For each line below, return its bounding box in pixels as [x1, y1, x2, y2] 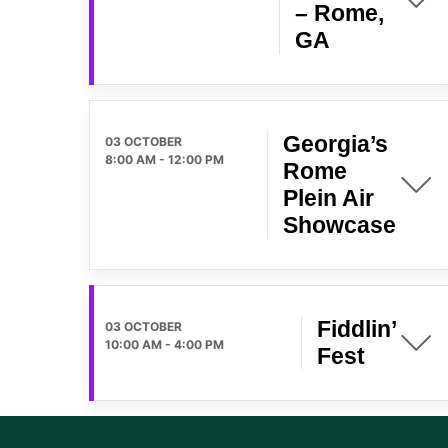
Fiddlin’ [317, 315, 396, 342]
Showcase [283, 211, 396, 238]
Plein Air [283, 184, 374, 211]
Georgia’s [283, 130, 388, 157]
